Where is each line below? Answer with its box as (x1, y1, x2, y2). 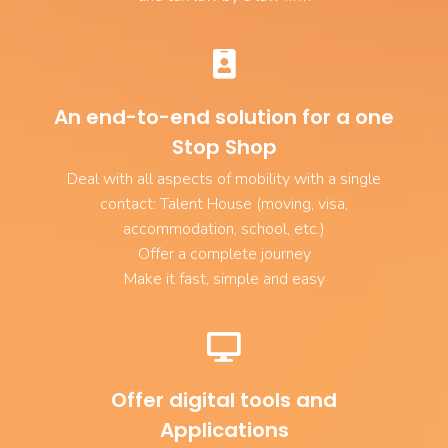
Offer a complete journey (137, 242, 311, 265)
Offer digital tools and (111, 385, 337, 414)
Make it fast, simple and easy (123, 267, 325, 290)
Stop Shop (171, 132, 277, 161)
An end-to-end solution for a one (54, 102, 394, 131)
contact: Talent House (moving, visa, (100, 192, 348, 215)
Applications (159, 415, 289, 444)
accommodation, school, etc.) (123, 217, 325, 240)
